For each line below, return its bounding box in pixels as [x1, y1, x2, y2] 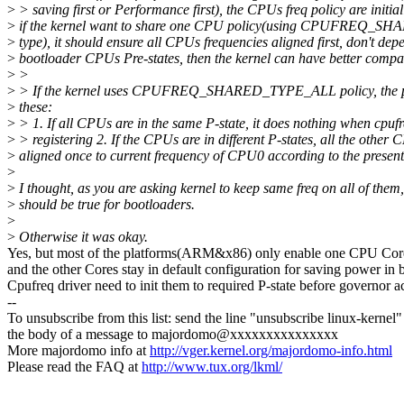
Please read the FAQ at [7, 359, 142, 375]
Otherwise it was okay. [15, 229, 148, 245]
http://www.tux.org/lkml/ [142, 359, 282, 375]
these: [15, 99, 52, 115]
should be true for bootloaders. [15, 197, 195, 213]
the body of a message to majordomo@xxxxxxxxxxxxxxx [7, 326, 338, 343]
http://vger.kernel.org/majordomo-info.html [150, 343, 392, 359]
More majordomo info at [7, 343, 150, 359]
